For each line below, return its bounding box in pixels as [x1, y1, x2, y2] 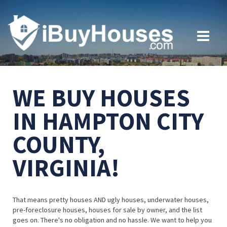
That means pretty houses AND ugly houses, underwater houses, [13, 195, 209, 205]
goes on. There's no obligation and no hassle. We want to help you [13, 215, 212, 225]
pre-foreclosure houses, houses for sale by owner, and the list [13, 205, 202, 215]
